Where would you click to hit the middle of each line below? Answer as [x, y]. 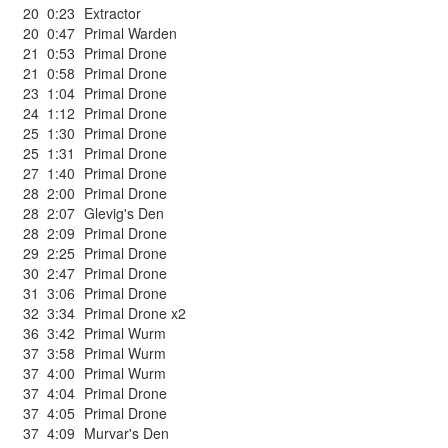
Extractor [112, 13]
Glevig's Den [124, 213]
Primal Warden [130, 33]
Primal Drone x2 [135, 313]
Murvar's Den [126, 433]
